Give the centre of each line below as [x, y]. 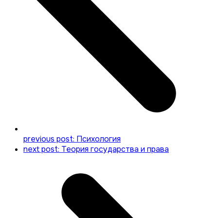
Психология [99, 139]
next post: [42, 149]
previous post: [50, 139]
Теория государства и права [115, 149]
